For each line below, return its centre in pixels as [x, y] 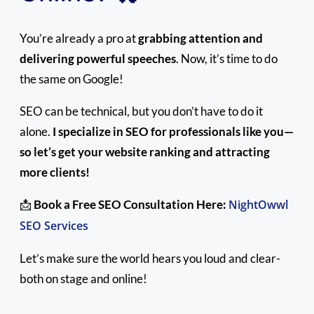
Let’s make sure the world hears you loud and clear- [150, 259]
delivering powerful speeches [98, 59]
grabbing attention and [200, 39]
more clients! [55, 172]
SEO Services [54, 226]
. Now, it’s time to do [227, 59]
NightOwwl [258, 205]
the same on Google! [71, 79]
